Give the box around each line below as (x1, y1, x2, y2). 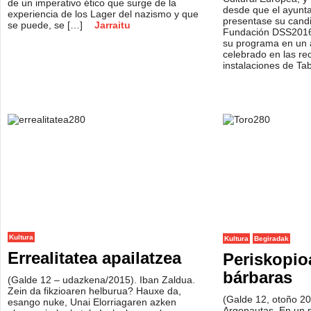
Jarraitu (94, 19, 131, 31)
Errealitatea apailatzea (8, 249, 181, 267)
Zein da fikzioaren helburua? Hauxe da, (8, 285, 181, 296)
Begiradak (254, 235, 289, 242)
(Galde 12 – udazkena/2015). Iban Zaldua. (8, 274, 195, 285)
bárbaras (223, 268, 292, 287)
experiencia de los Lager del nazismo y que (8, 8, 199, 19)
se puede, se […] (8, 19, 85, 31)
